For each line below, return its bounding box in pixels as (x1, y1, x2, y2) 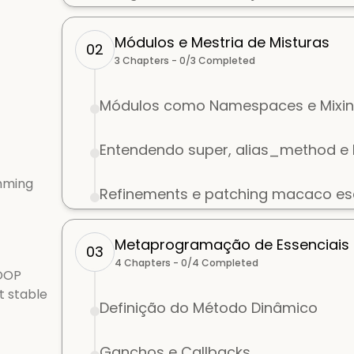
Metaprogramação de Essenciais (115, 235, 350, 254)
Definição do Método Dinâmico (100, 298, 318, 318)
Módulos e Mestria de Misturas (115, 32, 330, 52)
